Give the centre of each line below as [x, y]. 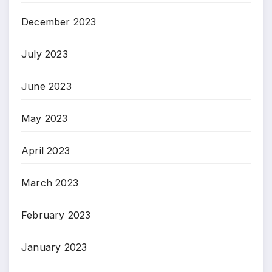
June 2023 [46, 87]
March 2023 [50, 183]
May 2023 [45, 119]
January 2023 [54, 247]
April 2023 [46, 151]
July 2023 [45, 54]
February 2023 [56, 215]
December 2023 [59, 22]
